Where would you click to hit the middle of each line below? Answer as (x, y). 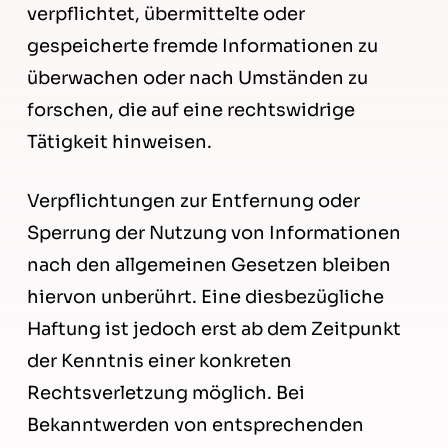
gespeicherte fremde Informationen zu (202, 46)
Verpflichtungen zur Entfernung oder (193, 201)
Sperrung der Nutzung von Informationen (213, 233)
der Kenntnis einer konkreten (159, 361)
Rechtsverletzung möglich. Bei (165, 393)
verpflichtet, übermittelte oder (165, 14)
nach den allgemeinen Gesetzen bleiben (208, 265)
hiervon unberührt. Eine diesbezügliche (205, 297)
